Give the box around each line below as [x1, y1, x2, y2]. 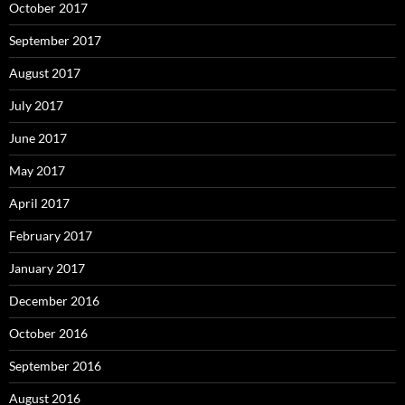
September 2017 [9, 33, 101, 49]
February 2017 [9, 228, 92, 244]
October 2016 [9, 325, 88, 342]
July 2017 [9, 98, 63, 114]
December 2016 [9, 293, 99, 309]
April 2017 [9, 195, 70, 212]
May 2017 [9, 163, 65, 179]
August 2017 [9, 65, 80, 81]
